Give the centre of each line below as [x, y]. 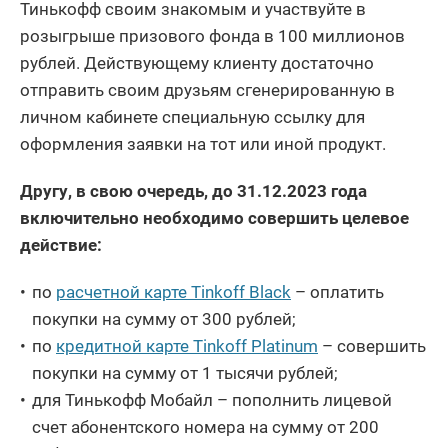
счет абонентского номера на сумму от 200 [205, 426]
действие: [61, 244]
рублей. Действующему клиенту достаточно [197, 62]
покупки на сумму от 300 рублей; [164, 318]
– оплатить [337, 291]
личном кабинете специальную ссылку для [192, 116]
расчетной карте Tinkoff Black [173, 291]
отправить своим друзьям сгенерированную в [207, 89]
